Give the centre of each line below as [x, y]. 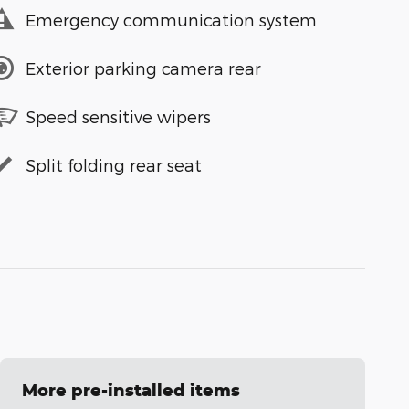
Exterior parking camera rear [143, 68]
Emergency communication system [171, 19]
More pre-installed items [131, 390]
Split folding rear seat [114, 164]
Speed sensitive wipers [118, 116]
